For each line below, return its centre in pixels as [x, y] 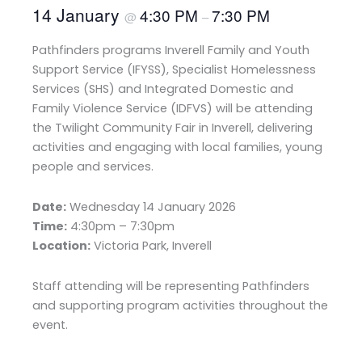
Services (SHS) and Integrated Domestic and [163, 89]
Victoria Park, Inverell [151, 245]
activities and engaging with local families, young [177, 147]
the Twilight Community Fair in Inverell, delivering [173, 128]
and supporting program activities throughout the [180, 305]
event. [50, 324]
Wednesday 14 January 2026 [151, 206]
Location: [61, 245]
